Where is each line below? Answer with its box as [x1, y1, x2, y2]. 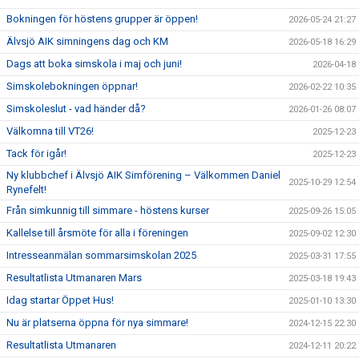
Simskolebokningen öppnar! [6, 80, 138, 93]
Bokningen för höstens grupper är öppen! [6, 13, 198, 26]
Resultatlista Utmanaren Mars [6, 272, 142, 284]
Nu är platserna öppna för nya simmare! [6, 317, 188, 329]
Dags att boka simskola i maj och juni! [6, 58, 182, 71]
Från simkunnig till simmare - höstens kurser [6, 204, 209, 217]
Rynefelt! [6, 184, 46, 196]
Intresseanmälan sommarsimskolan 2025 [6, 249, 196, 262]
